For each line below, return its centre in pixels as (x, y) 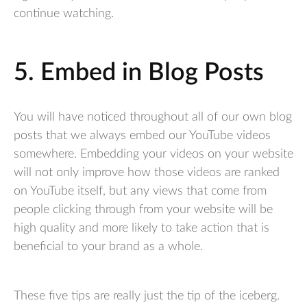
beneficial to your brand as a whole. (108, 246)
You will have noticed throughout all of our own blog (153, 117)
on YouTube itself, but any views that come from (140, 191)
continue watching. (64, 13)
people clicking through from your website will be (143, 209)
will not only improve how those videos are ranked (147, 172)
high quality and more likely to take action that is (142, 228)
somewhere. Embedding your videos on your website (153, 154)
